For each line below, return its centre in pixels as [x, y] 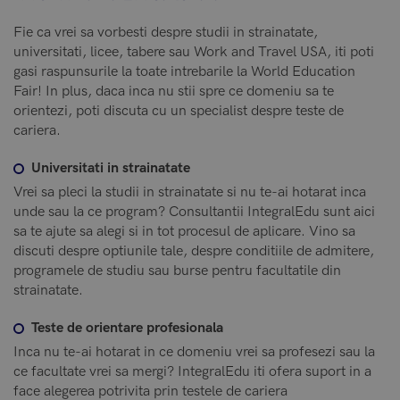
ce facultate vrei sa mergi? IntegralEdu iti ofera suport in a [192, 371]
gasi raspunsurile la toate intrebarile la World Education [184, 71]
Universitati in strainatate [112, 168]
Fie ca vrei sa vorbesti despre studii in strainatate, [166, 32]
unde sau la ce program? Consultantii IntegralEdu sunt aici [194, 212]
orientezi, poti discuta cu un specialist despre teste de [179, 111]
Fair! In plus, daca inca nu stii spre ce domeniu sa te [174, 91]
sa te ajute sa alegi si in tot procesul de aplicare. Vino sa [184, 231]
